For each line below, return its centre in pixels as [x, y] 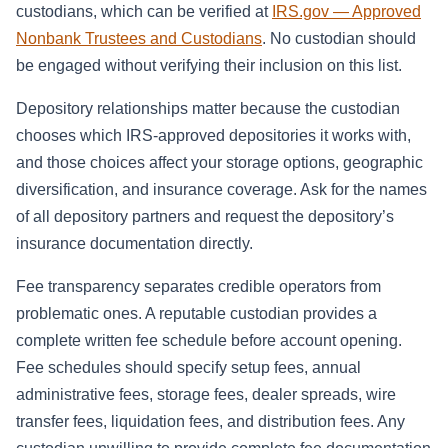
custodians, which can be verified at [144, 12]
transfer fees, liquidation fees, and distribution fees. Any [210, 422]
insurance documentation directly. [134, 244]
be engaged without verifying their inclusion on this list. [209, 66]
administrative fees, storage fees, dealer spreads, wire [206, 395]
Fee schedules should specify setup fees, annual [188, 368]
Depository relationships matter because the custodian [208, 109]
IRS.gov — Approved [346, 12]
